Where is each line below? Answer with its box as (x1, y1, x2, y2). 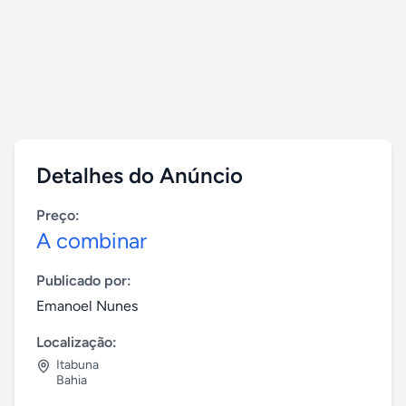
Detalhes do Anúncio (36, 162, 243, 188)
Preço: (36, 207, 80, 224)
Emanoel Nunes (36, 297, 138, 314)
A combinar (36, 227, 147, 254)
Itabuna (56, 357, 99, 372)
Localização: (36, 333, 117, 351)
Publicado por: (36, 272, 131, 289)
